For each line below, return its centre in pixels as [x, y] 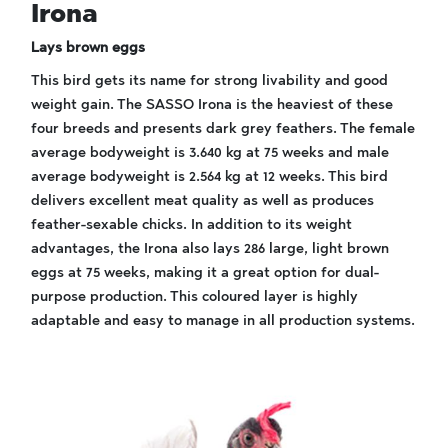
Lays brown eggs [88, 47]
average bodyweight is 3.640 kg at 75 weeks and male [210, 152]
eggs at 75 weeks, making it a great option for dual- [205, 272]
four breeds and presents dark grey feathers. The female [223, 128]
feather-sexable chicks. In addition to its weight [191, 224]
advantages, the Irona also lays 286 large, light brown [210, 248]
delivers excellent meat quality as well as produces [202, 200]
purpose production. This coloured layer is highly [194, 296]
